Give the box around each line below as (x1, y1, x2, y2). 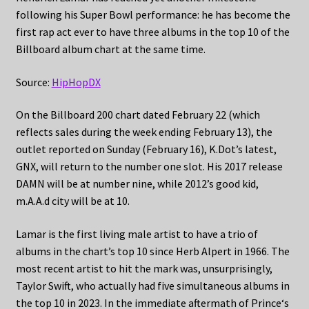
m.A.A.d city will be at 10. (15, 194, 130, 208)
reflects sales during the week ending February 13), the (15, 125, 272, 139)
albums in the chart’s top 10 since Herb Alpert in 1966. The (15, 243, 290, 258)
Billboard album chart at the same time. (15, 41, 206, 56)
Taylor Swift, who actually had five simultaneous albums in (15, 278, 290, 292)
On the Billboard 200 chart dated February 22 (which (15, 108, 260, 122)
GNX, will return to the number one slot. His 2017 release (15, 159, 283, 174)
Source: (15, 74, 52, 89)
